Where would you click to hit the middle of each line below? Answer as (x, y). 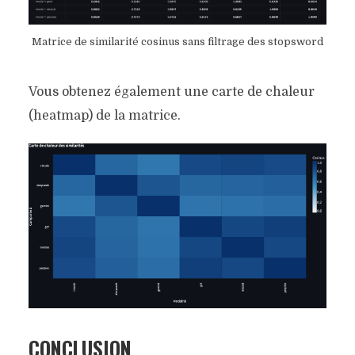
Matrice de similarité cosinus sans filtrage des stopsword (177, 42)
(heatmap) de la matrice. (104, 116)
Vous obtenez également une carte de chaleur (171, 92)
